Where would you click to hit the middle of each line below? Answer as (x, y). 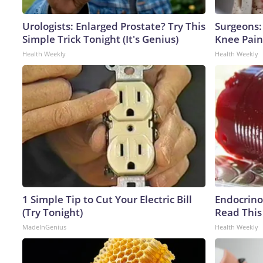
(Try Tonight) (53, 212)
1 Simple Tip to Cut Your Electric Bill (107, 199)
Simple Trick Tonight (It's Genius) (100, 39)
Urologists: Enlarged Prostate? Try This (114, 26)
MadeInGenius (44, 227)
